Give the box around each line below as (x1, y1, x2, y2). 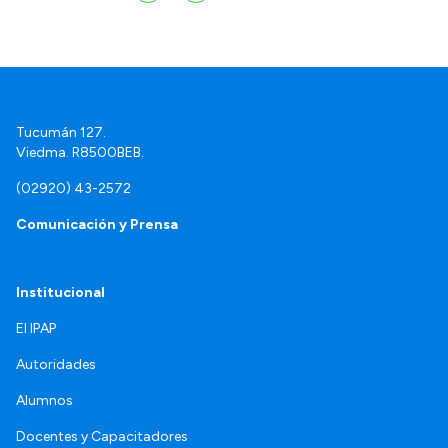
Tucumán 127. (16, 124, 106, 142)
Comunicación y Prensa (16, 216, 178, 234)
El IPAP (16, 320, 56, 338)
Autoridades (16, 356, 96, 374)
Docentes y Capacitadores (16, 428, 188, 446)
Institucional (16, 284, 105, 302)
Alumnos (16, 392, 73, 410)
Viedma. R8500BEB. (16, 144, 144, 162)
